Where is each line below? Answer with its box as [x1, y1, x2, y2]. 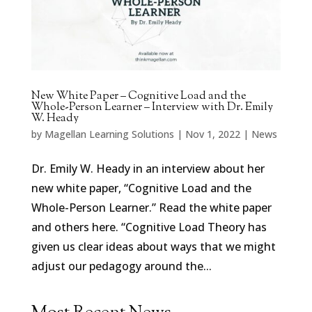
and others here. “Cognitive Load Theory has [31, 219, 267, 235]
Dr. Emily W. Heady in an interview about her [31, 160, 265, 176]
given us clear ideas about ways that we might [31, 238, 276, 254]
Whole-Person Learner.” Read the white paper [31, 199, 272, 215]
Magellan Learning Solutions [44, 127, 174, 141]
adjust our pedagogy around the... [31, 258, 212, 274]
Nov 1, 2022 [185, 127, 240, 141]
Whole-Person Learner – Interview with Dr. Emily [31, 99, 273, 116]
